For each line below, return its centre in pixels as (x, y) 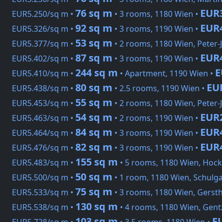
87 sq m (94, 58)
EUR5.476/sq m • (44, 148)
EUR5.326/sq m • (44, 29)
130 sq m (97, 207)
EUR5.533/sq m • (44, 193)
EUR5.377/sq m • (44, 44)
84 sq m (94, 132)
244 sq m (97, 73)
